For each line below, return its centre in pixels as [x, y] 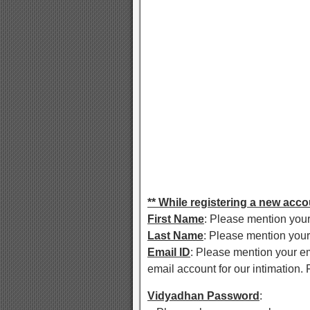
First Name [176, 219]
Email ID [169, 253]
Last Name [175, 236]
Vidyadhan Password [203, 296]
